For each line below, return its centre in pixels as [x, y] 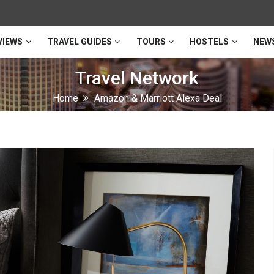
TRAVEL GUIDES [79, 41]
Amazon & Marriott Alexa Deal [158, 98]
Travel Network [137, 78]
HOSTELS [209, 41]
